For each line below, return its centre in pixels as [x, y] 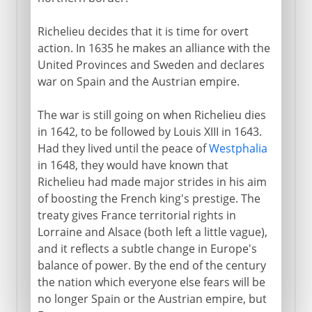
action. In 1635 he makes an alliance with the [154, 48]
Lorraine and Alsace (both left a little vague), [152, 232]
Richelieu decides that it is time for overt [143, 31]
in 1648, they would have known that [133, 165]
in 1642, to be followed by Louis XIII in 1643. [149, 131]
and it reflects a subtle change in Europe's [147, 248]
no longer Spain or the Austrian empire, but [152, 298]
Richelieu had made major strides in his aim [152, 181]
